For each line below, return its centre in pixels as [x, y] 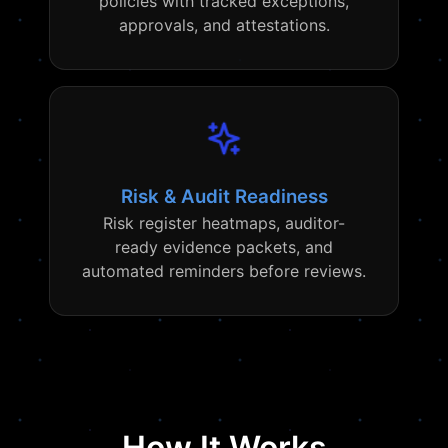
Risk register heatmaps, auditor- [224, 223]
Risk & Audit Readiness [224, 196]
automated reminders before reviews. [224, 271]
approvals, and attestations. [224, 25]
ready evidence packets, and [224, 247]
